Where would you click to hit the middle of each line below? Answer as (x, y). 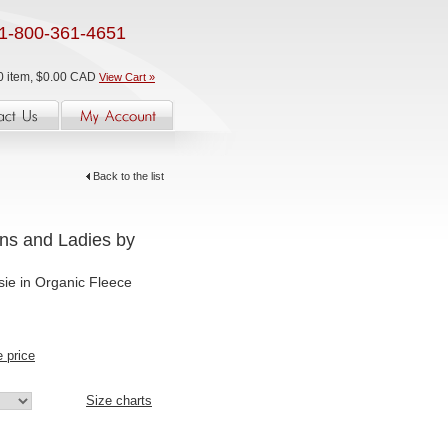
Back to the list (127, 176)
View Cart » (127, 77)
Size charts (119, 400)
